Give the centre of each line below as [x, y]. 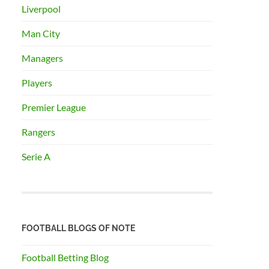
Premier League [54, 107]
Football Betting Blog [65, 257]
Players [37, 83]
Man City [41, 34]
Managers [43, 58]
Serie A [36, 157]
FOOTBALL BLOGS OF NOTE [79, 228]
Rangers [39, 132]
